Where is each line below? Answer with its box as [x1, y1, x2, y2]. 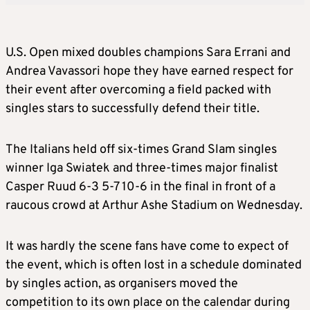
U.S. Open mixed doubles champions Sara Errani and [6, 45, 291, 62]
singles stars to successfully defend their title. [6, 101, 259, 118]
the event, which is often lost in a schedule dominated [6, 257, 302, 274]
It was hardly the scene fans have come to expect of [6, 239, 289, 255]
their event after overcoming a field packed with [6, 82, 271, 99]
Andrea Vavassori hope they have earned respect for [6, 64, 293, 80]
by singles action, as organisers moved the [6, 276, 238, 293]
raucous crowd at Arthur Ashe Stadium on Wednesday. [6, 198, 302, 215]
